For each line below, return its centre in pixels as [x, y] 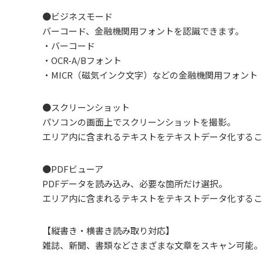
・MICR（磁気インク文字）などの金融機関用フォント [150, 75]
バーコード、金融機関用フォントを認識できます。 [143, 31]
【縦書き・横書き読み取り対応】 [108, 230]
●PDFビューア [73, 169]
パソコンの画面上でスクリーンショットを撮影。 [139, 122]
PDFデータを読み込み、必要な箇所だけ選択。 [135, 183]
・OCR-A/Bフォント [82, 60]
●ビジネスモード [77, 16]
